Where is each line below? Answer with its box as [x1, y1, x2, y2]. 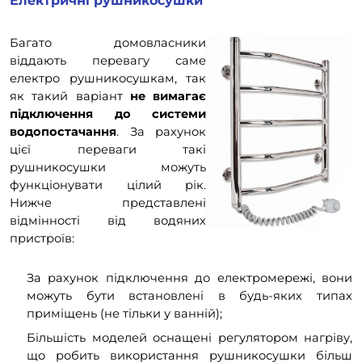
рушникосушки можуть [10, 160, 206, 175]
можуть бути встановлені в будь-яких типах [27, 288, 352, 303]
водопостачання [10, 124, 116, 140]
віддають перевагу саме [10, 53, 206, 69]
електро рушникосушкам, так [10, 71, 206, 86]
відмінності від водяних [10, 213, 206, 229]
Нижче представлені [10, 196, 206, 211]
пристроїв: [10, 231, 74, 246]
